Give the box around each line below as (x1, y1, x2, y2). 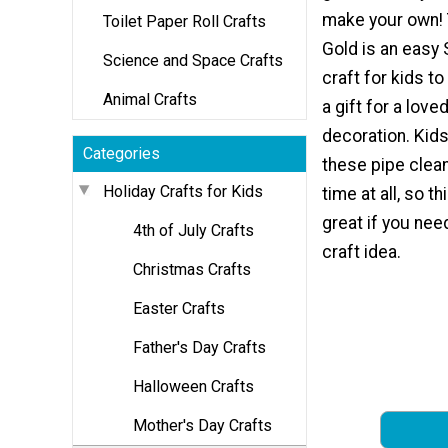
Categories (83, 143, 160, 163)
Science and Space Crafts (103, 50, 283, 70)
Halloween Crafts (133, 376, 254, 396)
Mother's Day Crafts (133, 415, 272, 435)
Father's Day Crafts (133, 337, 266, 357)
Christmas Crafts (133, 259, 251, 279)
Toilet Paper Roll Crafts (103, 11, 266, 31)
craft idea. (322, 242, 401, 263)
